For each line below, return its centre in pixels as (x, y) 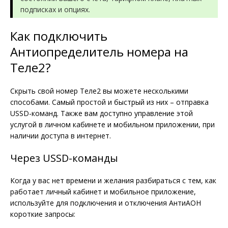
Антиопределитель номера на (99, 51)
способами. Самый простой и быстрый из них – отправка (109, 102)
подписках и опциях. (55, 9)
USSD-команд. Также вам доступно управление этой (102, 113)
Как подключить (59, 36)
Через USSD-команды (64, 158)
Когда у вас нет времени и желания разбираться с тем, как (113, 180)
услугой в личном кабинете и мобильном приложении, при (112, 124)
